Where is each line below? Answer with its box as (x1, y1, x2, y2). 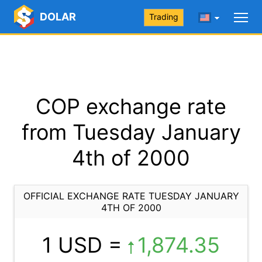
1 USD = (42, 232, 128, 258)
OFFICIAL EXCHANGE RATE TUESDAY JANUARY (23, 190, 239, 202)
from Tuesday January (21, 119, 241, 145)
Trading (149, 12, 178, 22)
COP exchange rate (36, 94, 226, 119)
